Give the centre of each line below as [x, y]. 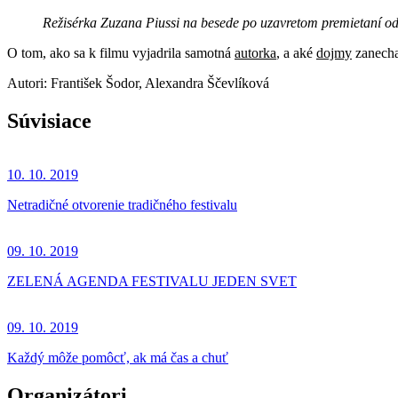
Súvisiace [49, 120]
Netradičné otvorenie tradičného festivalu [122, 204]
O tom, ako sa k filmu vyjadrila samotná [121, 52]
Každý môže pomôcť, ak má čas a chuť [118, 357]
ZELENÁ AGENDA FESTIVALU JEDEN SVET [152, 281]
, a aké [296, 52]
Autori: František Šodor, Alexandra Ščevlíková [138, 83]
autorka [255, 52]
